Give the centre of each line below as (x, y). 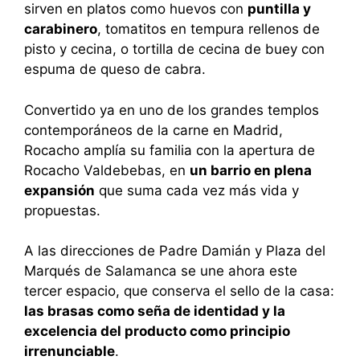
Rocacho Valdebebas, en (107, 170)
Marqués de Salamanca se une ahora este (161, 271)
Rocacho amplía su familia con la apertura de (170, 150)
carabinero (61, 29)
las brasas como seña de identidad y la (155, 311)
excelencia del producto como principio (157, 331)
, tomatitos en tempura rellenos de (209, 29)
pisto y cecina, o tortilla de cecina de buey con (174, 49)
